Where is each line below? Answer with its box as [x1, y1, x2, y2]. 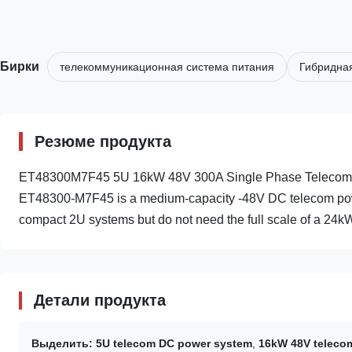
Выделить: [31, 337, 93, 350]
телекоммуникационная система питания [60, 60, 274, 73]
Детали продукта [34, 291, 166, 309]
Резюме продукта [35, 133, 171, 150]
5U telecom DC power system [96, 337, 252, 350]
